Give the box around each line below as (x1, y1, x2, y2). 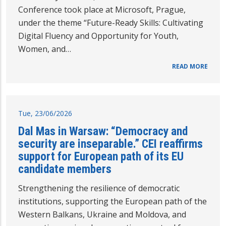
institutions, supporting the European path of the (18, 196, 207, 207)
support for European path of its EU (18, 149, 184, 164)
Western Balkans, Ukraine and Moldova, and (18, 209, 186, 220)
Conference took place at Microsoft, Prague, (18, 4, 186, 16)
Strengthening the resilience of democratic (18, 183, 180, 194)
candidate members (18, 162, 111, 177)
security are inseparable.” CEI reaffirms (18, 137, 203, 151)
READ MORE (172, 62, 208, 71)
